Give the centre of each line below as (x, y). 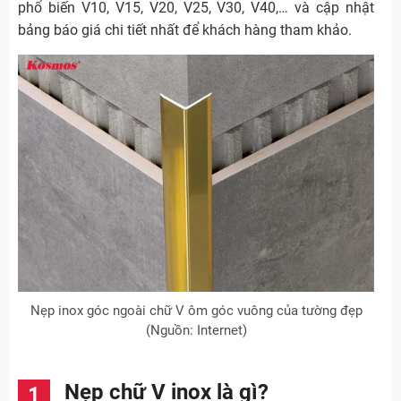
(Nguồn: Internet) (196, 331)
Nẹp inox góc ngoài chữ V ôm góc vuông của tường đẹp (196, 311)
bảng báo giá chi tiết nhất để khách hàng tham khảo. (185, 30)
